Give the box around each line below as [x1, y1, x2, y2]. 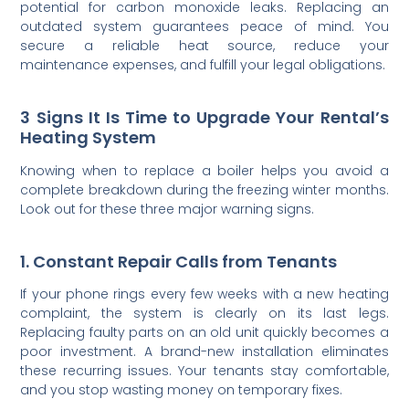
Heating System [20, 126, 157, 150]
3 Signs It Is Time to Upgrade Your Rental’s [20, 106, 389, 130]
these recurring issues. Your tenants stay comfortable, [20, 362, 389, 381]
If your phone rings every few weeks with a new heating [20, 285, 389, 304]
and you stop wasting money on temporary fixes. [20, 381, 343, 400]
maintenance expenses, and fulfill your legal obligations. [20, 56, 386, 75]
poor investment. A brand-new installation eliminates [20, 342, 389, 362]
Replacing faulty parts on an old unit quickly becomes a [20, 323, 389, 342]
